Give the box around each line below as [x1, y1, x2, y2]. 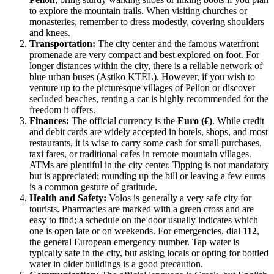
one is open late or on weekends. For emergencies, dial [29, 225, 243, 236]
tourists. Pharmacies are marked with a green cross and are [29, 203, 254, 214]
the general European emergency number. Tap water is [29, 236, 239, 247]
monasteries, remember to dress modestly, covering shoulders [29, 16, 264, 27]
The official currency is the [69, 115, 177, 126]
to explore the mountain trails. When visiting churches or [29, 5, 247, 16]
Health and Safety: [29, 192, 106, 203]
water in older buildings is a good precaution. [29, 258, 203, 269]
